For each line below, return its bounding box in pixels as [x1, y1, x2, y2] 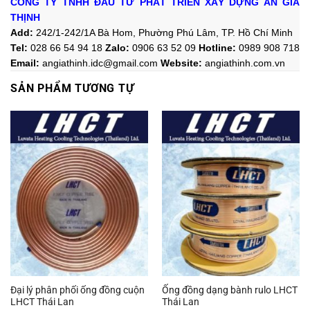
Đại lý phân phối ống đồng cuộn [10, 284, 145, 296]
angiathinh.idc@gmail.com [39, 57, 161, 69]
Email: [10, 57, 39, 69]
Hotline [199, 42, 232, 54]
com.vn [253, 57, 285, 69]
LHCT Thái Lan [10, 296, 74, 308]
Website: [161, 57, 205, 69]
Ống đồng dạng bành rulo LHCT [161, 284, 298, 296]
